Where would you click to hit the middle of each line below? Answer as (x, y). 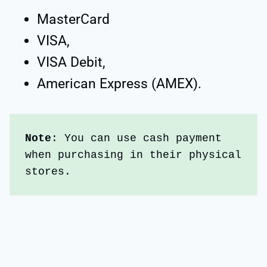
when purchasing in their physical (133, 155)
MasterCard (73, 20)
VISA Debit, (71, 63)
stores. (48, 171)
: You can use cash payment (137, 138)
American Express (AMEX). (119, 84)
